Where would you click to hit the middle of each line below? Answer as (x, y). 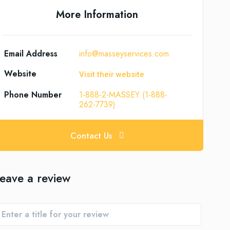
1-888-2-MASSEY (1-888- (123, 95)
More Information (97, 15)
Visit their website (112, 75)
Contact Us (91, 136)
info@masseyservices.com (124, 54)
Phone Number (33, 95)
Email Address (31, 54)
